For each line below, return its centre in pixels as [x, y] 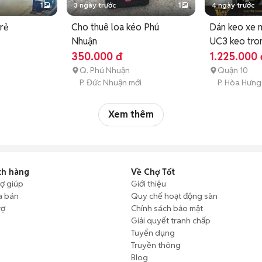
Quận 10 [232, 70]
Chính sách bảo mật [167, 208]
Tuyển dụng [153, 232]
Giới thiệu [149, 183]
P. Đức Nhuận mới [111, 82]
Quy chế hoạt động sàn [174, 196]
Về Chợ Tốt [153, 172]
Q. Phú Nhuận [105, 70]
